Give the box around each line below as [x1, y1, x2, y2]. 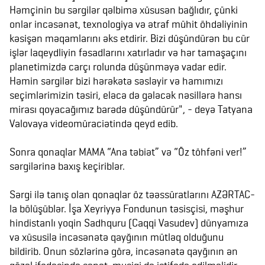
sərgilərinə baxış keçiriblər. [9, 160, 125, 172]
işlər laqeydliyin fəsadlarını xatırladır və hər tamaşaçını [9, 46, 247, 59]
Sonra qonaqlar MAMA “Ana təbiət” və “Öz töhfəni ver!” [9, 146, 247, 158]
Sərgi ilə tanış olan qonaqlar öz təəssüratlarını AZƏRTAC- [9, 188, 255, 201]
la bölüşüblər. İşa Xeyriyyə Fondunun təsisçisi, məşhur [9, 202, 244, 215]
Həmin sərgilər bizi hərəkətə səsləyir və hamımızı [9, 75, 223, 87]
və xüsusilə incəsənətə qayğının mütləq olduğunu [9, 231, 224, 243]
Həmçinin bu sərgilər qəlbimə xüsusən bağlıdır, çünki [9, 4, 238, 16]
